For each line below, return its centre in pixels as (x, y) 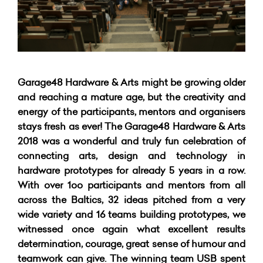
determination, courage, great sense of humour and (131, 244)
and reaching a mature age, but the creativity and (131, 97)
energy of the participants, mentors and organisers (131, 112)
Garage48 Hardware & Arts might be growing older (131, 82)
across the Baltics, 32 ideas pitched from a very (131, 200)
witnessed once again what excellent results (131, 229)
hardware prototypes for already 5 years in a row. (131, 170)
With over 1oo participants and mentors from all (131, 185)
